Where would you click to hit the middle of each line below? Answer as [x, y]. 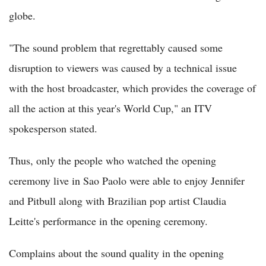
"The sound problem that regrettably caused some [116, 47]
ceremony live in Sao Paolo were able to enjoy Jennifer [127, 180]
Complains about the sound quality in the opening [116, 253]
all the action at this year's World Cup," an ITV [110, 108]
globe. [22, 15]
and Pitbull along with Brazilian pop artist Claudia [118, 201]
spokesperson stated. [53, 128]
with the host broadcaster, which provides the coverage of [132, 88]
